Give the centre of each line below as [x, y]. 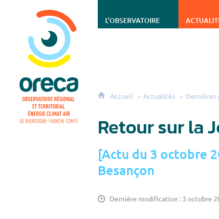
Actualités [159, 96]
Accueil [122, 96]
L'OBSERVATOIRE [133, 20]
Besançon [126, 170]
